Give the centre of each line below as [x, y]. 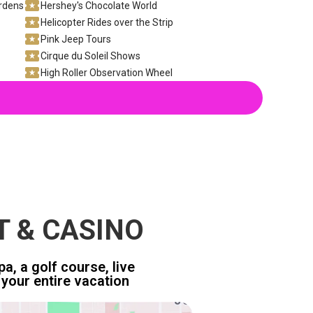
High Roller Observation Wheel [106, 72]
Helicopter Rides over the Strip [107, 22]
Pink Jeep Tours [75, 39]
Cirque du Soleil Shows [90, 56]
